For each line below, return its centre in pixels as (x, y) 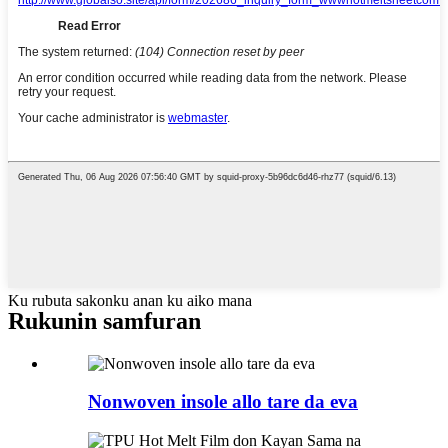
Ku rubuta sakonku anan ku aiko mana (130, 300)
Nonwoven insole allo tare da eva (223, 402)
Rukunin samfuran (104, 320)
